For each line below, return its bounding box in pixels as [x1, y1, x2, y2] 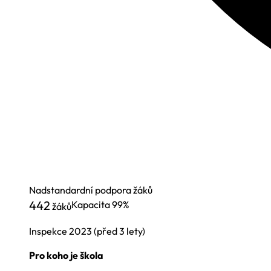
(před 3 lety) [94, 225, 145, 237]
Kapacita [71, 198, 112, 211]
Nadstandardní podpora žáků [29, 184, 152, 196]
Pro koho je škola [29, 249, 103, 261]
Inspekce [29, 225, 69, 237]
